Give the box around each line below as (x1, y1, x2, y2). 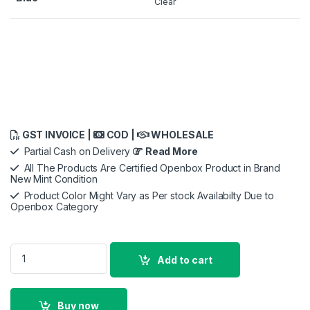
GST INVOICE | (19, 128, 93, 140)
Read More (145, 145, 198, 157)
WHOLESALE (149, 128, 215, 140)
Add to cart (157, 253, 213, 266)
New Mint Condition (10, 172, 98, 185)
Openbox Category (10, 200, 98, 212)
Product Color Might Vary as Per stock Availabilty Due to (18, 189, 274, 201)
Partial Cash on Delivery (18, 145, 134, 157)
